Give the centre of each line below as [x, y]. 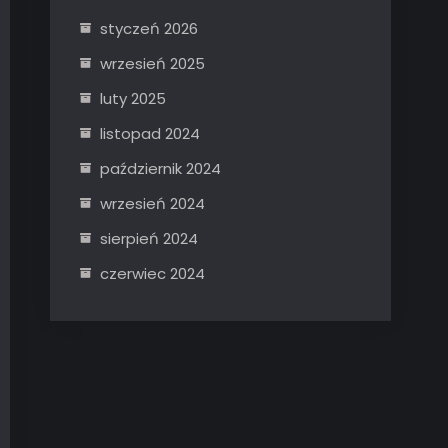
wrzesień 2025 [152, 63]
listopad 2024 [150, 133]
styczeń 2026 [149, 28]
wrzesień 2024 [152, 203]
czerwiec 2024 [152, 273]
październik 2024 [160, 168]
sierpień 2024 [149, 238]
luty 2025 [133, 98]
